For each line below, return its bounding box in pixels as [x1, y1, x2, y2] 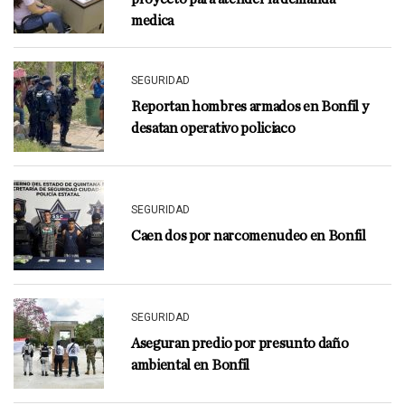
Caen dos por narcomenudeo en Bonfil [131, 229, 366, 243]
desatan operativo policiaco [131, 121, 296, 136]
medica [131, 14, 174, 28]
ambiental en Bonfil [131, 358, 250, 372]
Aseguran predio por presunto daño [131, 336, 349, 351]
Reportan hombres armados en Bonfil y [131, 99, 369, 114]
